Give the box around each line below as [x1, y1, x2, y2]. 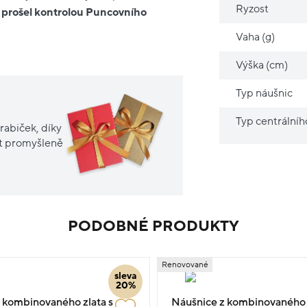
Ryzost [236, 2, 269, 15]
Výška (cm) [236, 58, 288, 71]
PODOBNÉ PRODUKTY [68, 218, 239, 235]
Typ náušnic [236, 86, 293, 99]
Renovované [162, 260, 208, 270]
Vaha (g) [236, 30, 275, 43]
